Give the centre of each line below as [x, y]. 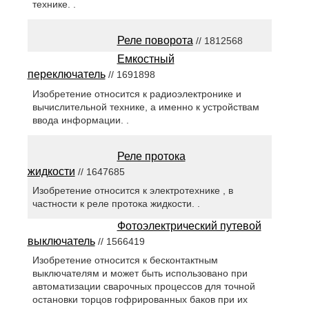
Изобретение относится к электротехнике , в [132, 190]
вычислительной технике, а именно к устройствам [146, 107]
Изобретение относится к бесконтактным [125, 260]
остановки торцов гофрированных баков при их [140, 299]
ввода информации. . [80, 120]
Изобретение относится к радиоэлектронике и [137, 93]
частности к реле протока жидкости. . [116, 203]
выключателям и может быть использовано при [140, 273]
